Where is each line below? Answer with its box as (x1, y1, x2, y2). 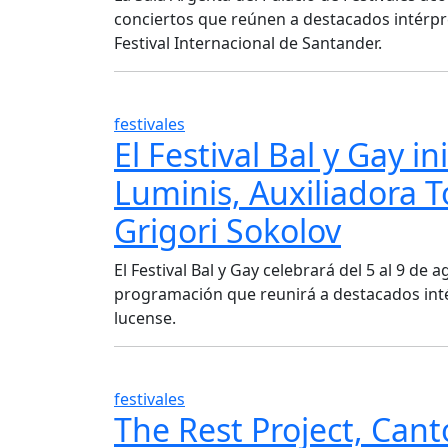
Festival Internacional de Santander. (114, 31, 382, 54)
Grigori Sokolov (114, 208, 341, 252)
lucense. (114, 306, 176, 329)
